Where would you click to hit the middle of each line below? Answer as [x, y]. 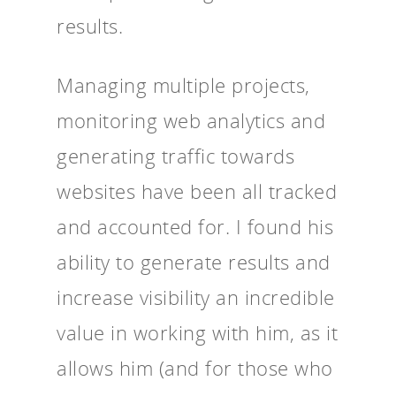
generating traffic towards [175, 155]
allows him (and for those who [195, 367]
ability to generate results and [194, 261]
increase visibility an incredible [196, 297]
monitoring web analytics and [191, 120]
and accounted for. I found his [195, 226]
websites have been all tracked [197, 190]
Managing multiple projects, [183, 84]
